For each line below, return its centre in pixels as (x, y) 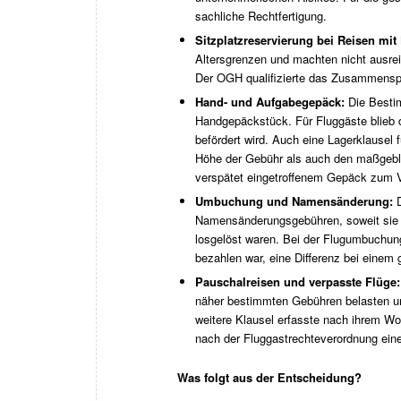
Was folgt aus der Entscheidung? (269, 377)
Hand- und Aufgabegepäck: (272, 101)
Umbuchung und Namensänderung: (296, 200)
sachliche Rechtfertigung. (261, 15)
